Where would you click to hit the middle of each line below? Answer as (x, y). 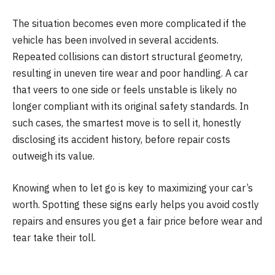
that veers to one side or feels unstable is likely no (125, 90)
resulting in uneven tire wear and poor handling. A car (130, 73)
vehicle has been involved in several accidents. (115, 40)
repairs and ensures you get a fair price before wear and (137, 221)
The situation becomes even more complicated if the (129, 24)
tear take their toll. (54, 237)
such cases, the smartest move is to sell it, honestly (127, 123)
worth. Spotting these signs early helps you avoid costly (136, 204)
